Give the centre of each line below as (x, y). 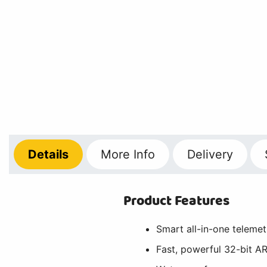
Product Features (177, 201)
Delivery (210, 154)
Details (49, 154)
